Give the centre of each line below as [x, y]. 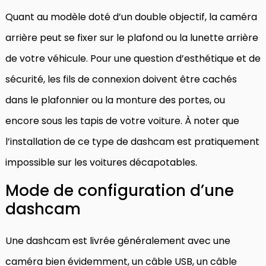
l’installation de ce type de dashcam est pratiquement [132, 141]
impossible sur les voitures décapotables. [101, 162]
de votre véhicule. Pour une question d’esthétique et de [133, 58]
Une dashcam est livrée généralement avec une [118, 240]
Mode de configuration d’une [120, 190]
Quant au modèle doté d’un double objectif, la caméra [131, 17]
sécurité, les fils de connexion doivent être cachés [121, 79]
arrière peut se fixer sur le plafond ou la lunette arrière [132, 37]
